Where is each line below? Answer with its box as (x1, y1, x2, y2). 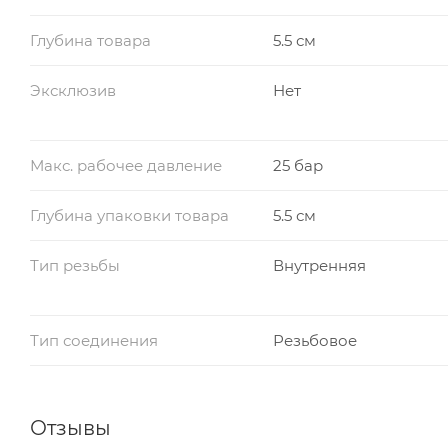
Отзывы (30, 415, 111, 440)
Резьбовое (272, 330, 357, 350)
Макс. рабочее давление (30, 155, 222, 175)
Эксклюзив (30, 80, 116, 100)
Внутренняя (272, 255, 366, 275)
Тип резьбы (30, 255, 120, 275)
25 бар (272, 155, 323, 175)
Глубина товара (30, 30, 151, 50)
